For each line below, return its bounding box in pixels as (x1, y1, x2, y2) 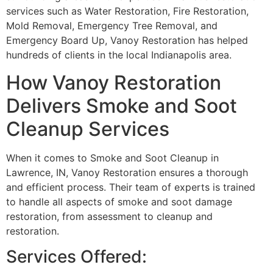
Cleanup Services (6, 116, 169, 141)
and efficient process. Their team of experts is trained (6, 180, 255, 193)
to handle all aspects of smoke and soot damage (6, 195, 232, 208)
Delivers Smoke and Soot (6, 93, 237, 118)
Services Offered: (6, 246, 147, 268)
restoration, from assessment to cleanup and (6, 210, 213, 222)
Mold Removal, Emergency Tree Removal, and (6, 19, 218, 32)
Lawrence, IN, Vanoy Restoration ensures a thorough (6, 166, 248, 179)
